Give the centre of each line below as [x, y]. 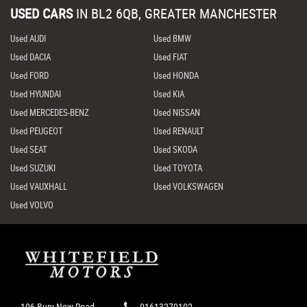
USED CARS [41, 14]
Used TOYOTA [177, 168]
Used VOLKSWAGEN [188, 187]
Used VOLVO [32, 205]
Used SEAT [29, 150]
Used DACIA [30, 57]
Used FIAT [170, 57]
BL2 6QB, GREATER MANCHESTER [182, 14]
